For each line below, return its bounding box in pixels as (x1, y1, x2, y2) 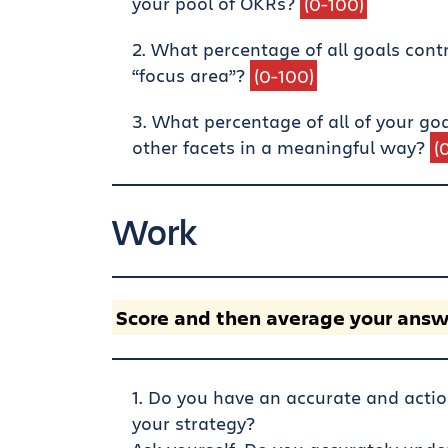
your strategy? (132, 411, 255, 436)
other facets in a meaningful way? (132, 135, 430, 160)
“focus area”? (132, 63, 250, 88)
